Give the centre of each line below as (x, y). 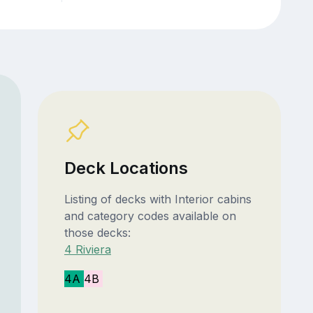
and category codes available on (150, 216)
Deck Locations (126, 168)
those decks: (97, 233)
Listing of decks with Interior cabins (158, 199)
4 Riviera (87, 250)
